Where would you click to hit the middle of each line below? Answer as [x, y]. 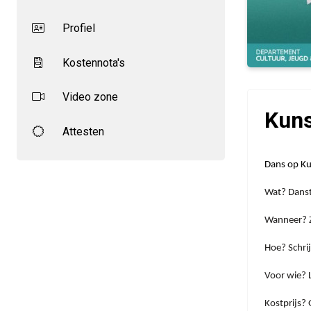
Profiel [77, 28]
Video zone [89, 97]
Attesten [82, 131]
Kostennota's [92, 62]
